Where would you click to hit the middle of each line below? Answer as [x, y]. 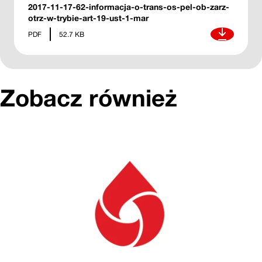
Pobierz [222, 33]
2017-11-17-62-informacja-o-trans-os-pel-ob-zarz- [129, 6]
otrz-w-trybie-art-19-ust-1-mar [88, 18]
